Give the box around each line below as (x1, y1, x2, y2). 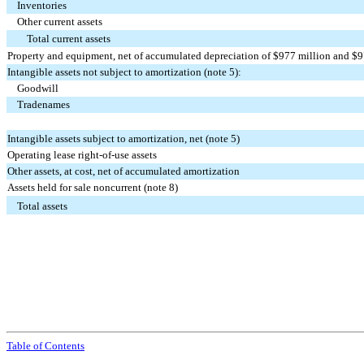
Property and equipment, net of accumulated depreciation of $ (7, 50, 279, 63)
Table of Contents (6, 339, 84, 352)
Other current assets (17, 15, 103, 28)
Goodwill (17, 82, 59, 95)
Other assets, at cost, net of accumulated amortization (7, 165, 240, 178)
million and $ (296, 50, 358, 63)
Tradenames (17, 98, 71, 111)
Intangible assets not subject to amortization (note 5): (7, 66, 242, 79)
